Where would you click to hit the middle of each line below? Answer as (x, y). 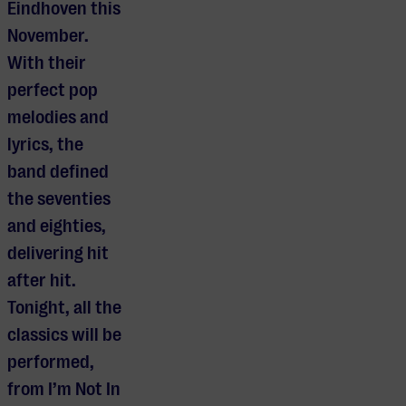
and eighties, (57, 227)
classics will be (64, 335)
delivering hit (58, 254)
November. (48, 36)
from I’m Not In (64, 390)
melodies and (58, 118)
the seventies (59, 199)
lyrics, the (45, 145)
